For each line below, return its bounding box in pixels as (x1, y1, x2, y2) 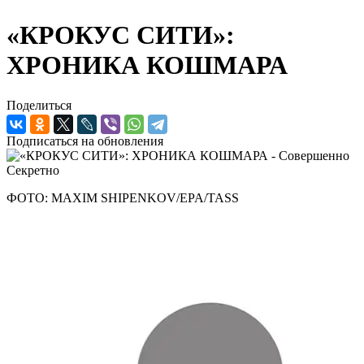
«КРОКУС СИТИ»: (6, 20, 235, 50)
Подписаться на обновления (6, 133, 163, 148)
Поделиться (6, 97, 71, 112)
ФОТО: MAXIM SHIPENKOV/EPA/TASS (6, 190, 239, 205)
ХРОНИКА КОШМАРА (6, 50, 288, 80)
